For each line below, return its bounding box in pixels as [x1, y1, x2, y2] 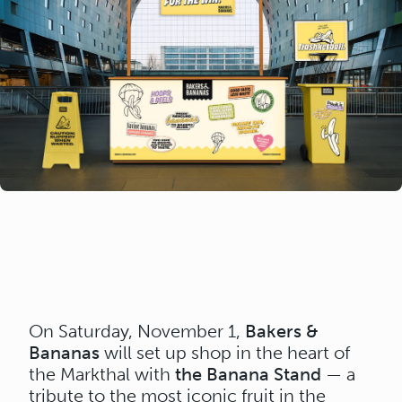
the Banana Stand [175, 363, 321, 385]
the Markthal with [29, 363, 175, 385]
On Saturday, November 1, [29, 319, 245, 342]
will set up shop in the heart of [100, 341, 350, 363]
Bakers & [245, 319, 319, 342]
